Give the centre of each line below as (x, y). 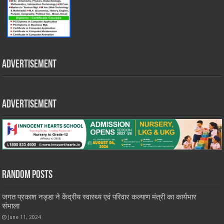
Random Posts (27, 175)
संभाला (11, 206)
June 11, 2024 (25, 217)
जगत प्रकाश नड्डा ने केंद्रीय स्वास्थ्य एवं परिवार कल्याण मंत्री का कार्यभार (99, 197)
